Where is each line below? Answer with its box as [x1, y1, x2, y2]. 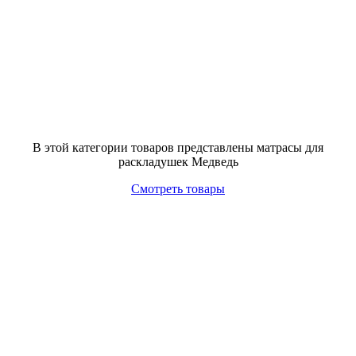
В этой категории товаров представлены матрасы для [33, 141, 323, 154]
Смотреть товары [131, 182, 225, 195]
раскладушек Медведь [118, 155, 238, 168]
